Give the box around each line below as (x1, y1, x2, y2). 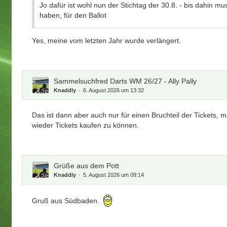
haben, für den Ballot (40, 11, 107, 19)
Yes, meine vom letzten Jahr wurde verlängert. (32, 36, 181, 45)
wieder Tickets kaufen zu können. (32, 121, 139, 129)
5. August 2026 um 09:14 (83, 171, 144, 178)
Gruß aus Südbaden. (32, 197, 102, 205)
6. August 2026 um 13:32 (83, 87, 144, 93)
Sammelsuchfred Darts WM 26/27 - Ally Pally (54, 77, 197, 85)
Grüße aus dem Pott (54, 161, 120, 170)
